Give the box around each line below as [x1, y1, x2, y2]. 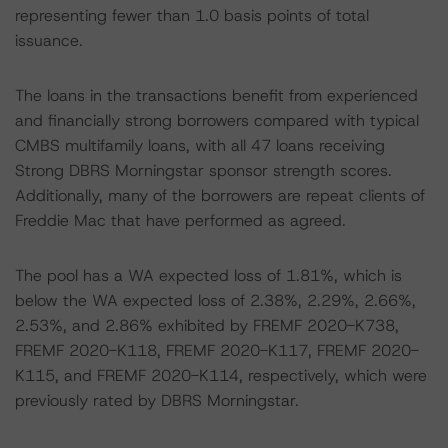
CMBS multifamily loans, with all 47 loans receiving [15, 135, 385, 156]
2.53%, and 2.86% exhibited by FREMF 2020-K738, [15, 315, 399, 336]
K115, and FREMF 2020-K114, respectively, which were [15, 365, 427, 386]
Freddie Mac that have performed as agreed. [15, 210, 346, 231]
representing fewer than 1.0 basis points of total [15, 5, 369, 26]
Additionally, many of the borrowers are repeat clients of [15, 185, 425, 206]
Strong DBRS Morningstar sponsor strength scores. [15, 160, 392, 181]
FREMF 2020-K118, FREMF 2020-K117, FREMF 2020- [15, 340, 419, 361]
